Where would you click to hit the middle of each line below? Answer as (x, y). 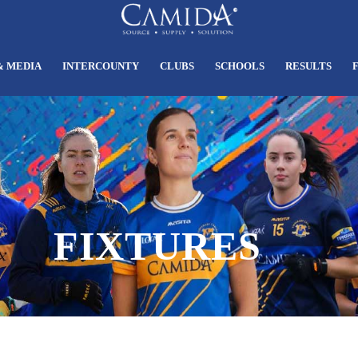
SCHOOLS (240, 66)
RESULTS (308, 66)
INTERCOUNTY (101, 66)
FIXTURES (158, 246)
